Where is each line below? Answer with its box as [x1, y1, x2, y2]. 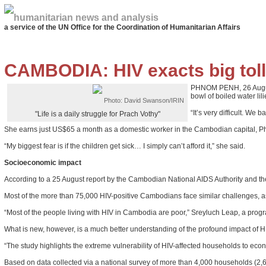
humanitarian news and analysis [14, 12, 159, 23]
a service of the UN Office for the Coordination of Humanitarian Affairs [4, 23, 240, 31]
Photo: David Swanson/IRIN [104, 97, 184, 104]
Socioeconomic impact [4, 159, 81, 167]
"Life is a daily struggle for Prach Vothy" [34, 110, 160, 118]
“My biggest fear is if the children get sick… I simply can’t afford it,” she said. [4, 142, 245, 150]
